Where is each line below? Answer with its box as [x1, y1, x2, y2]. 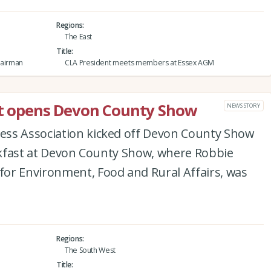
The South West [64, 244, 116, 255]
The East [64, 31, 93, 42]
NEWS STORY [227, 101, 260, 109]
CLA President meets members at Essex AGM [64, 57, 215, 68]
